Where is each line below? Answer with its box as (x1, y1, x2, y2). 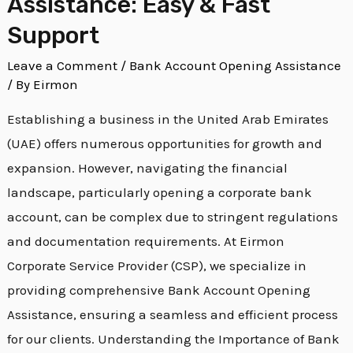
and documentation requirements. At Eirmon (7, 233, 285, 250)
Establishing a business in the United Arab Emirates (7, 111, 329, 128)
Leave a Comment (7, 58, 118, 74)
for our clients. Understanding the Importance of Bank (7, 331, 340, 347)
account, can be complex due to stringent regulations (7, 209, 339, 225)
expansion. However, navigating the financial (7, 160, 288, 176)
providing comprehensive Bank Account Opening (7, 282, 311, 299)
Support (7, 21, 100, 50)
